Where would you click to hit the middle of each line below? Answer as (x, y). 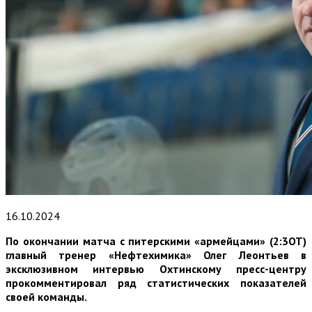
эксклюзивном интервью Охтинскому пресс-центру (156, 268)
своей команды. (46, 296)
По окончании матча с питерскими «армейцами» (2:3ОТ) (156, 241)
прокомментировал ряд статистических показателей (156, 282)
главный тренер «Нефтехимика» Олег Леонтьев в (156, 255)
